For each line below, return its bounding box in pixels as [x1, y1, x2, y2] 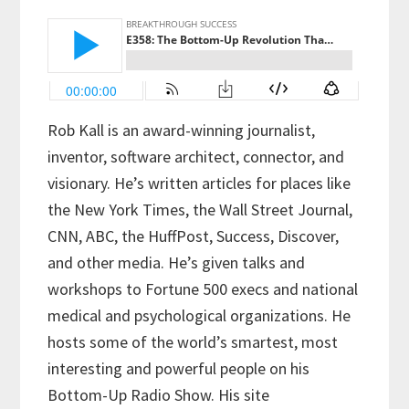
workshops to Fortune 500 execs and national [47, 278, 359, 300]
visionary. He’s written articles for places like [47, 173, 351, 194]
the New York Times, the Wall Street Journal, [47, 199, 353, 221]
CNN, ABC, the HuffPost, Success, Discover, [47, 225, 340, 247]
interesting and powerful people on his [47, 358, 310, 380]
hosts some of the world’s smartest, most [47, 331, 339, 353]
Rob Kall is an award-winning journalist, [47, 120, 316, 142]
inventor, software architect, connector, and [47, 146, 345, 168]
